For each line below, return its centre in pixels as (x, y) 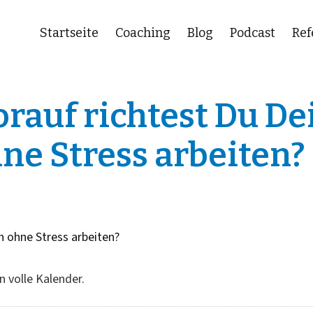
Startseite (69, 33)
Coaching (143, 33)
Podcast (253, 33)
